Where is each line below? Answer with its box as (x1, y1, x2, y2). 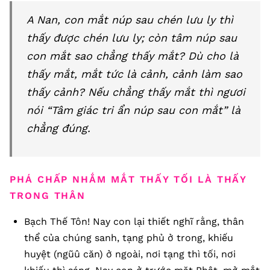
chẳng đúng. (27, 122, 90, 134)
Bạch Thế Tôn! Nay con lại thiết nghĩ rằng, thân (24, 216, 244, 227)
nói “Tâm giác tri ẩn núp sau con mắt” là (27, 104, 240, 116)
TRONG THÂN (10, 190, 86, 201)
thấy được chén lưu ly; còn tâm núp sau (27, 31, 237, 44)
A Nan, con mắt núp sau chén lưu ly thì (27, 13, 233, 26)
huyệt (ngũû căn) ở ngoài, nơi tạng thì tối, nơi (24, 248, 236, 260)
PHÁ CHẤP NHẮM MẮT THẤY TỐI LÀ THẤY (10, 174, 247, 185)
